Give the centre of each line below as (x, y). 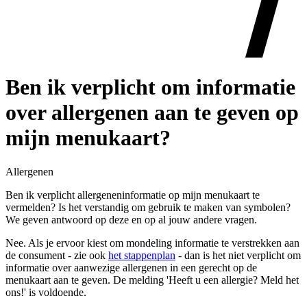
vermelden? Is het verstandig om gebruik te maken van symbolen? (148, 207)
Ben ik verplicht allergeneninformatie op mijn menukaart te (133, 195)
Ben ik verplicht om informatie (150, 87)
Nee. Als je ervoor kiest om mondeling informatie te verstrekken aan (152, 243)
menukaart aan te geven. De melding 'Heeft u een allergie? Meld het (152, 280)
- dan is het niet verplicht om (238, 255)
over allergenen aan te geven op (152, 113)
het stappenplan (142, 255)
